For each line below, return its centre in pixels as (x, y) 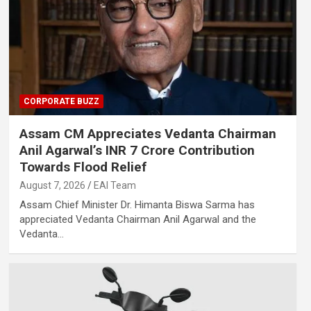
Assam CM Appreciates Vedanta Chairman (148, 134)
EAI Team (115, 186)
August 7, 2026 (52, 186)
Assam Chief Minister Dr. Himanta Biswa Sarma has (137, 205)
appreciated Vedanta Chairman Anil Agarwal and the (137, 220)
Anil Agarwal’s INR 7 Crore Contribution (137, 151)
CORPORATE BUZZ (61, 102)
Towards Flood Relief (83, 167)
